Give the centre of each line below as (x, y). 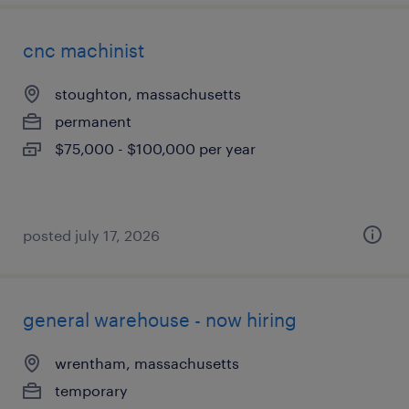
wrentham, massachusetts (147, 363)
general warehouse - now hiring (160, 320)
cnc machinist (84, 50)
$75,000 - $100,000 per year (155, 148)
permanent (93, 121)
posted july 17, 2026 (91, 235)
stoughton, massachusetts (148, 94)
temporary (91, 390)
